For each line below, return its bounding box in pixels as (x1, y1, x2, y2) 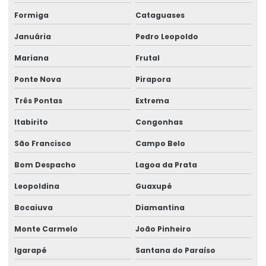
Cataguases (135, 9, 185, 20)
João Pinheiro (135, 223, 191, 234)
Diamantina (135, 202, 185, 213)
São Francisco (14, 138, 71, 148)
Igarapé (14, 245, 47, 255)
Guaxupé (135, 180, 172, 191)
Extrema (135, 95, 169, 106)
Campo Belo (135, 138, 185, 148)
